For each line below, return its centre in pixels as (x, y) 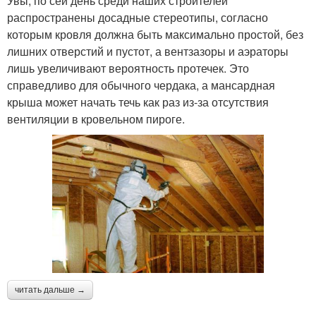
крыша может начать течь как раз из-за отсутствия (138, 102)
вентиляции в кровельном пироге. (97, 119)
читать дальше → (50, 290)
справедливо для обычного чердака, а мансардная (141, 85)
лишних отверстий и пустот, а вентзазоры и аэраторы (148, 51)
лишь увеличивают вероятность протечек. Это (128, 68)
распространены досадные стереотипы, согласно (138, 17)
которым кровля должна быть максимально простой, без (155, 34)
